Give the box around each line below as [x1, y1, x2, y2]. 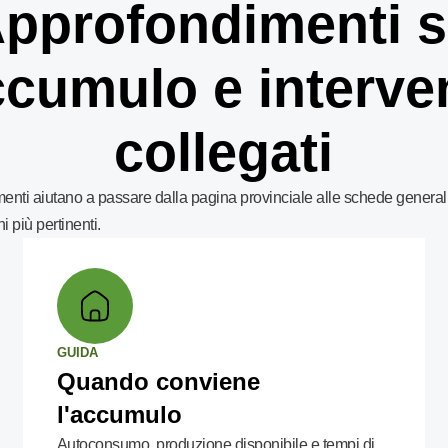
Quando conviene [56, 368, 260, 395]
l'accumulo [56, 401, 182, 428]
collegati [114, 122, 334, 182]
